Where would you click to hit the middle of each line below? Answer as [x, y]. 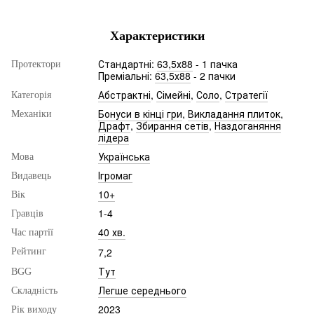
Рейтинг [29, 252]
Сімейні [173, 95]
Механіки [32, 114]
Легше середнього [142, 291]
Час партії [32, 233]
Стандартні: [128, 64]
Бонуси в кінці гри [140, 114]
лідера [114, 138]
